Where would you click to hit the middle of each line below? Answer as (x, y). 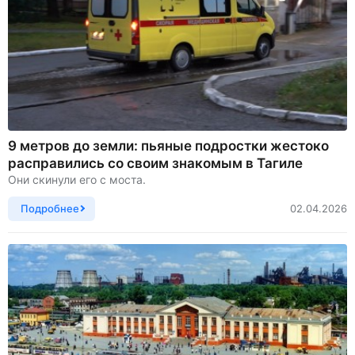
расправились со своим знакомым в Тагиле (155, 163)
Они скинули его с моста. (78, 179)
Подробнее (50, 208)
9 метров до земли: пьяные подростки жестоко (168, 145)
